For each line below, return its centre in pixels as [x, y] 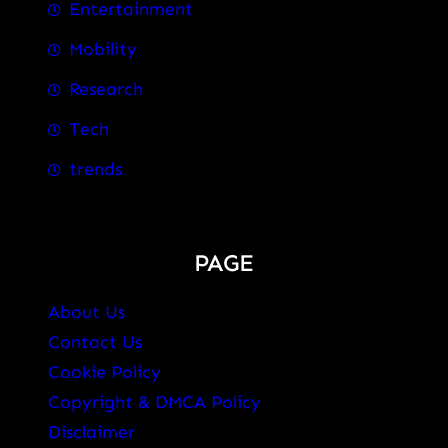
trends [95, 169]
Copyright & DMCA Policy [154, 401]
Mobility [103, 49]
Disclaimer [91, 431]
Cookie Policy [104, 371]
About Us [86, 311]
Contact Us [95, 341]
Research [106, 89]
